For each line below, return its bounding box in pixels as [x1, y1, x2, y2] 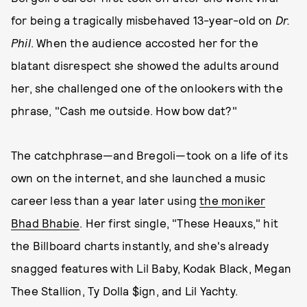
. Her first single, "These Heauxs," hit [79, 216, 279, 230]
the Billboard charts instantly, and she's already [11, 238, 269, 252]
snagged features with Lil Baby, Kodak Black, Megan [11, 261, 292, 275]
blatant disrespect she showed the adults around [11, 58, 280, 72]
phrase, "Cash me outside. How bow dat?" [11, 103, 237, 117]
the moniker [199, 193, 266, 207]
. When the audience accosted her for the [30, 36, 258, 49]
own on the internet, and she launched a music [11, 171, 266, 184]
